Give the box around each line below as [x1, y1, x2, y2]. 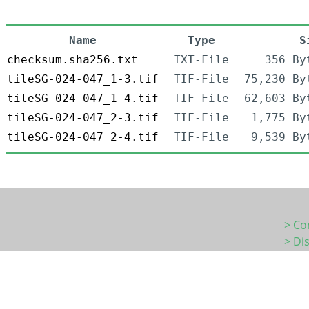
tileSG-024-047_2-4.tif [7, 130, 159, 144]
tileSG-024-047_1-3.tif [7, 72, 159, 86]
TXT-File [174, 53, 229, 67]
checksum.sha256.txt [7, 53, 138, 67]
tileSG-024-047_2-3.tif [7, 111, 159, 125]
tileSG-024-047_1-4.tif [7, 92, 159, 106]
